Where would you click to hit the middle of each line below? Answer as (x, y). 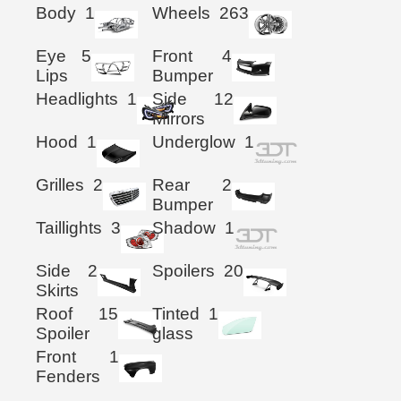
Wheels (182, 13)
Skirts (57, 290)
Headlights (77, 98)
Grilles (60, 184)
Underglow (194, 141)
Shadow (184, 227)
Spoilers (184, 270)
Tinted (176, 313)
